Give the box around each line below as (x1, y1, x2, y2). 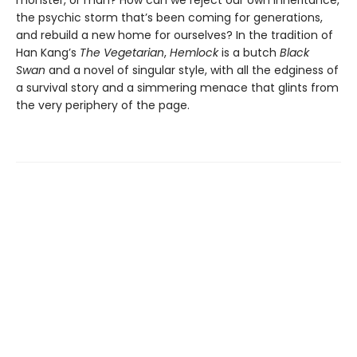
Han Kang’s (16, 44, 80, 61)
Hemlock (170, 44, 222, 61)
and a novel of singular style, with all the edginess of (45, 61, 339, 78)
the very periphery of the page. (16, 96, 190, 113)
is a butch (222, 44, 280, 61)
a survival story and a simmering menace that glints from (16, 79, 339, 96)
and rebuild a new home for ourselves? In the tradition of (16, 26, 333, 43)
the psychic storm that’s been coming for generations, (16, 9, 323, 25)
